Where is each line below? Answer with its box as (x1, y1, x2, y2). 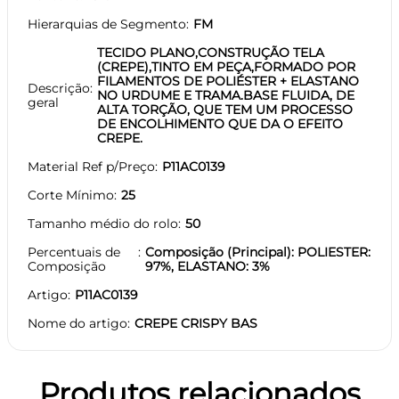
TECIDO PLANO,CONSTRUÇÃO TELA (97, 44, 324, 61)
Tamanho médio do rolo (28, 215, 178, 232)
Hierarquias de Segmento (28, 15, 186, 32)
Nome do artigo (28, 314, 127, 331)
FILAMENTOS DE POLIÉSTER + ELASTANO (97, 72, 359, 89)
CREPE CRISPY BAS (134, 314, 257, 331)
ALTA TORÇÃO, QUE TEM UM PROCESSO (97, 101, 353, 118)
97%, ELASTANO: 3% (145, 257, 271, 274)
